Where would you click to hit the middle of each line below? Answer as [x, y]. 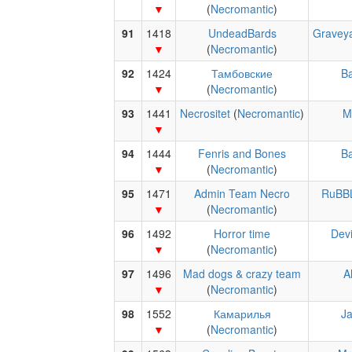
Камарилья [242, 313]
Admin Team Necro [242, 193]
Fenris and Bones [242, 153]
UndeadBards [242, 33]
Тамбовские [242, 73]
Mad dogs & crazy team [242, 273]
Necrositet [205, 113]
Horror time [242, 233]
